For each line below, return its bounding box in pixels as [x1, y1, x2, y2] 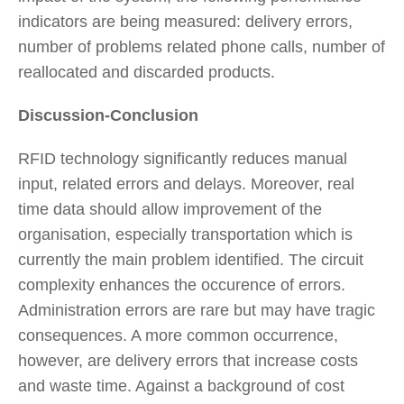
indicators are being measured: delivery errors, [18, 12, 353, 31]
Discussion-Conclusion [18, 106, 198, 124]
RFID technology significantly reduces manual [18, 149, 347, 168]
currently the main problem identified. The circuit [18, 250, 363, 269]
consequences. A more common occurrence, [18, 326, 338, 344]
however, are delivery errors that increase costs [18, 351, 358, 370]
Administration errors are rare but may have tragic [18, 300, 375, 319]
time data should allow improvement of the [18, 199, 322, 218]
